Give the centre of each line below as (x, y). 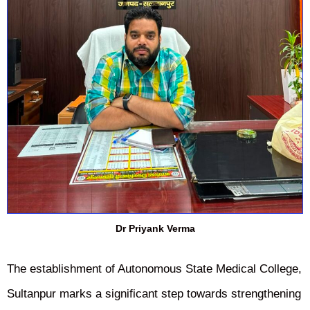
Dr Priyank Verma (155, 229)
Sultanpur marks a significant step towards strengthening (154, 294)
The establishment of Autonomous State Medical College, (154, 269)
